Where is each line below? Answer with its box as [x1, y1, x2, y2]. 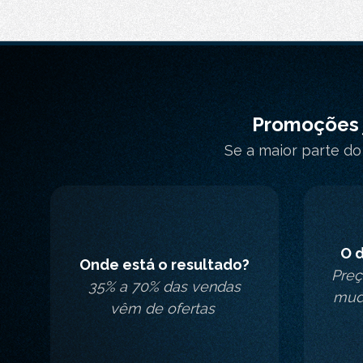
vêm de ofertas [109, 299, 219, 317]
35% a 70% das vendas [88, 277, 241, 295]
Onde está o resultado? [79, 255, 250, 273]
